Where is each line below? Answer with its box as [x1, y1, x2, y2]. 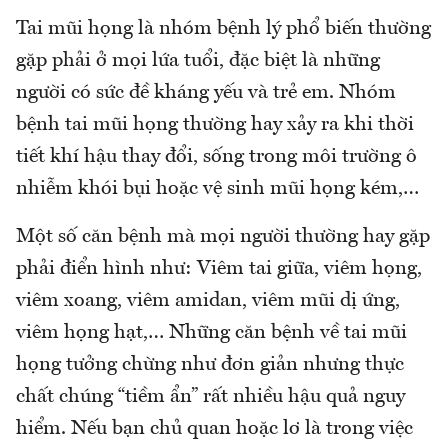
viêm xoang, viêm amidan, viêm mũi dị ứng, [16, 290, 400, 311]
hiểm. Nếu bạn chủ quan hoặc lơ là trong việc [16, 418, 413, 439]
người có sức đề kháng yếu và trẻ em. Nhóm [16, 82, 396, 103]
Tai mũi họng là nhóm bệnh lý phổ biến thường [16, 18, 431, 39]
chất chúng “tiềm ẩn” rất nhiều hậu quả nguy [16, 386, 405, 407]
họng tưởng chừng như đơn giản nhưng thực [16, 354, 404, 375]
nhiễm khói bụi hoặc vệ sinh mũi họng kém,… [16, 178, 419, 199]
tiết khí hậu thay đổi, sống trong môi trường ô [16, 146, 417, 167]
